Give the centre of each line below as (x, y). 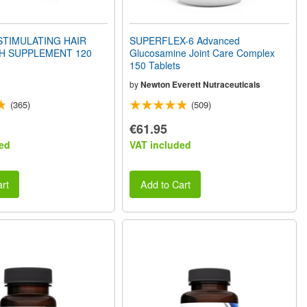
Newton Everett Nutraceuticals (201, 84)
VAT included (161, 144)
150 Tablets (155, 65)
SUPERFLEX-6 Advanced (185, 40)
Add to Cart (165, 184)
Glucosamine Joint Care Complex (202, 52)
